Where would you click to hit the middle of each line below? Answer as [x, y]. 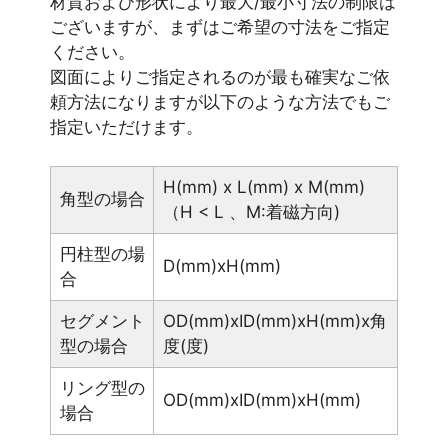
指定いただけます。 [126, 127]
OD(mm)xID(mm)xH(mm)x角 [274, 320]
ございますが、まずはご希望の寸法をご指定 [220, 27]
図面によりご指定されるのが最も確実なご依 [220, 77]
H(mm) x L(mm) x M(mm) [263, 186]
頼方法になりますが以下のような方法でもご [220, 102]
